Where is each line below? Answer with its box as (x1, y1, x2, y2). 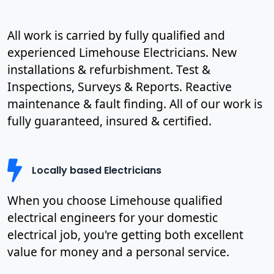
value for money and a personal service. (7, 243, 229, 260)
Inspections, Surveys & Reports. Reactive (7, 78, 232, 95)
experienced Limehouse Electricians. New (7, 43, 237, 61)
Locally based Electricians (32, 163, 161, 178)
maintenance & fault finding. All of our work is (7, 95, 262, 112)
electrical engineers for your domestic (7, 209, 218, 226)
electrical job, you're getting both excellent (7, 226, 243, 243)
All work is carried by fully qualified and (7, 26, 225, 43)
